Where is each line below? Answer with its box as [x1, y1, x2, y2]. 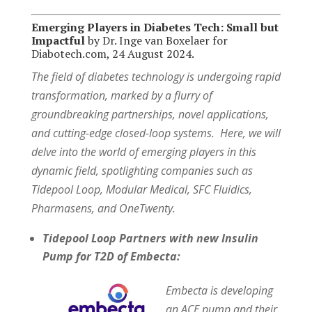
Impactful [31, 32, 85, 48]
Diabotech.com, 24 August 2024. [31, 45, 194, 61]
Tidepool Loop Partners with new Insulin [42, 230, 258, 246]
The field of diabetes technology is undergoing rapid [31, 68, 281, 84]
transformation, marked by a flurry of [31, 87, 212, 103]
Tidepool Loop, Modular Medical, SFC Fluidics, [31, 181, 252, 197]
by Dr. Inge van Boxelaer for [84, 32, 228, 48]
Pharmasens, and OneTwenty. [31, 200, 175, 216]
